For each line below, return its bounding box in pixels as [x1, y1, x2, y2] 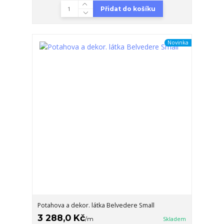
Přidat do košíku [100, 4, 155, 12]
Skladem [163, 215, 186, 222]
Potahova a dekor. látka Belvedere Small [37, 201, 155, 209]
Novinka [167, 39, 188, 46]
